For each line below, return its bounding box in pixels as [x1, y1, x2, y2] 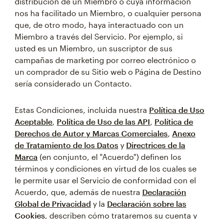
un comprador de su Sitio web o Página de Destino [15, 67, 201, 76]
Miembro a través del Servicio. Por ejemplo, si [15, 32, 183, 41]
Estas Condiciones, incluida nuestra [15, 105, 149, 114]
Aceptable [15, 117, 52, 126]
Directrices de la [126, 140, 185, 150]
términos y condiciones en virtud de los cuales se [15, 164, 197, 173]
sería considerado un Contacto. [15, 79, 132, 88]
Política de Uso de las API [57, 117, 150, 126]
